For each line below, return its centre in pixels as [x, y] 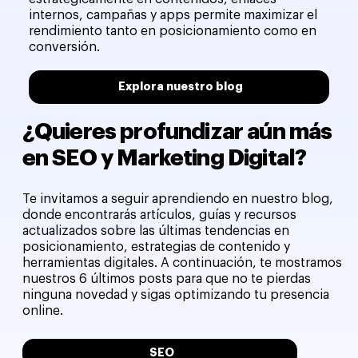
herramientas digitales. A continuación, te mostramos [182, 263]
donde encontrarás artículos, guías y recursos [159, 215]
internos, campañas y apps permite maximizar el [173, 16]
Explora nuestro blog [181, 87]
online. [42, 311]
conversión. [65, 48]
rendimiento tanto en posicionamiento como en [173, 32]
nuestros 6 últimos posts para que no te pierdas [166, 279]
